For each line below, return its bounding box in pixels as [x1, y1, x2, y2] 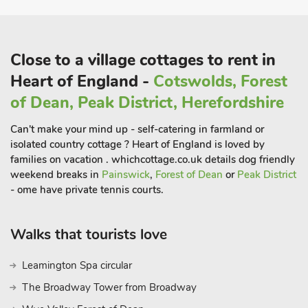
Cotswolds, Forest [153, 71, 287, 92]
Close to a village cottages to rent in [10, 49, 276, 71]
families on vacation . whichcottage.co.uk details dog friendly [10, 153, 295, 166]
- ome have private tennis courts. [10, 183, 164, 197]
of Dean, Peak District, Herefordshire [10, 92, 284, 113]
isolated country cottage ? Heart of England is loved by [10, 137, 265, 151]
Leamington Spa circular [22, 258, 132, 272]
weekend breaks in [10, 168, 102, 181]
